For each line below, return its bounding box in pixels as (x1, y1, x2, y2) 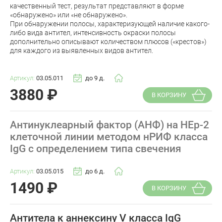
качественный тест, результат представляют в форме (10, 1, 184, 10)
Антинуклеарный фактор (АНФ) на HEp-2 (10, 119, 209, 131)
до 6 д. (85, 167, 105, 175)
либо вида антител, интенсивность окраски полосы (10, 28, 176, 37)
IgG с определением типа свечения (10, 143, 181, 155)
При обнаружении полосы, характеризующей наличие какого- (10, 19, 210, 28)
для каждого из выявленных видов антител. (10, 46, 153, 55)
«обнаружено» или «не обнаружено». (10, 10, 127, 19)
